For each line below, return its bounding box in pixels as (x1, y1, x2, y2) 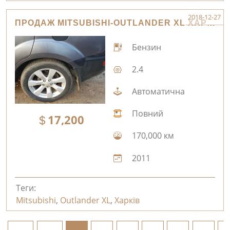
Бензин (129, 41, 161, 53)
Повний (129, 108, 163, 120)
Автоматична (129, 86, 185, 98)
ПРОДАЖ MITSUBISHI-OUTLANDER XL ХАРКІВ (207, 18, 215, 28)
